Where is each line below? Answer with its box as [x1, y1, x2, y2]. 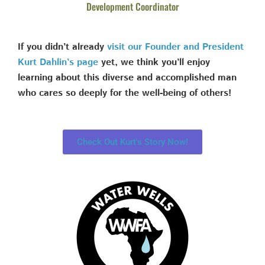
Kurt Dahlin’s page [18, 56, 98, 69]
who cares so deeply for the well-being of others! [18, 86, 231, 100]
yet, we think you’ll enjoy [98, 56, 210, 69]
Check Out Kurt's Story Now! [77, 137, 188, 147]
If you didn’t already [18, 40, 107, 54]
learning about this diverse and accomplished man [18, 71, 237, 85]
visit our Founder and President [107, 40, 244, 54]
